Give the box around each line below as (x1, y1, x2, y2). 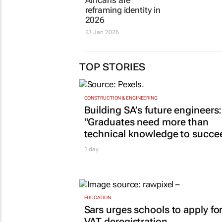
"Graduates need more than (84, 115, 209, 128)
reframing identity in (85, 5, 161, 15)
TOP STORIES (79, 61, 145, 73)
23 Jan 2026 (85, 29, 119, 36)
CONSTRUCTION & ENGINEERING (84, 95, 158, 101)
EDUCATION (84, 195, 111, 201)
